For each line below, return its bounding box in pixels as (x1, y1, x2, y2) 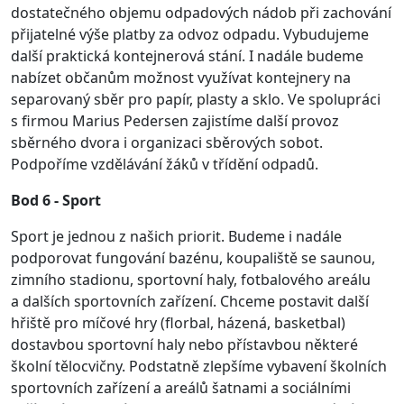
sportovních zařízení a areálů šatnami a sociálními (11, 378, 351, 398)
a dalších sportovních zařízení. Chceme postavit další (11, 291, 369, 311)
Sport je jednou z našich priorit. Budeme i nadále (11, 226, 342, 246)
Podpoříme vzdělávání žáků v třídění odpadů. (11, 154, 318, 174)
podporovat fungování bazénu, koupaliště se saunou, (11, 248, 375, 268)
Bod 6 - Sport (11, 190, 101, 210)
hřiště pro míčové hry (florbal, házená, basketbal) (11, 313, 345, 333)
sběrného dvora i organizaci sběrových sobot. (11, 133, 323, 152)
